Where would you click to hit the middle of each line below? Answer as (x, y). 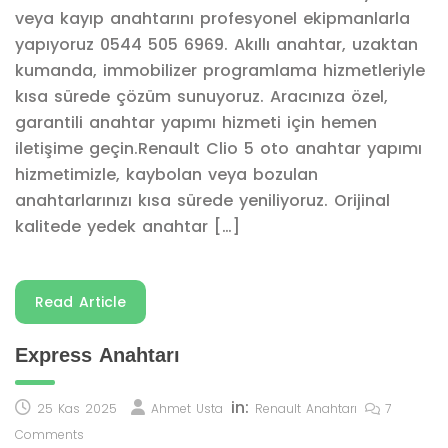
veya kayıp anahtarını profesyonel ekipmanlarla (212, 18)
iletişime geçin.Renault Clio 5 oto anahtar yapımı (218, 148)
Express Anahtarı (97, 355)
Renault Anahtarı (306, 408)
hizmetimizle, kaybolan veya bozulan (166, 174)
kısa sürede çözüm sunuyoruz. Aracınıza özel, (201, 96)
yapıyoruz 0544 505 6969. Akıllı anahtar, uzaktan (216, 44)
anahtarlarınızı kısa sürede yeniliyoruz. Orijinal (202, 200)
